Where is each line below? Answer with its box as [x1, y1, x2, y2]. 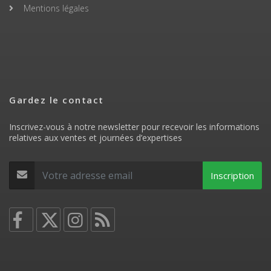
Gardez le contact [9, 93, 104, 106]
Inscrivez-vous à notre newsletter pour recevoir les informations [9, 120, 260, 132]
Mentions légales [24, 2, 89, 14]
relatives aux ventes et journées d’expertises [9, 131, 182, 143]
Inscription [211, 169, 254, 181]
